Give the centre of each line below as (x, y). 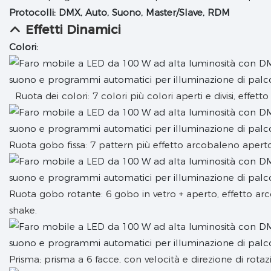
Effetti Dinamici (73, 30)
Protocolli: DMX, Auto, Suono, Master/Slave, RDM (119, 13)
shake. (23, 211)
